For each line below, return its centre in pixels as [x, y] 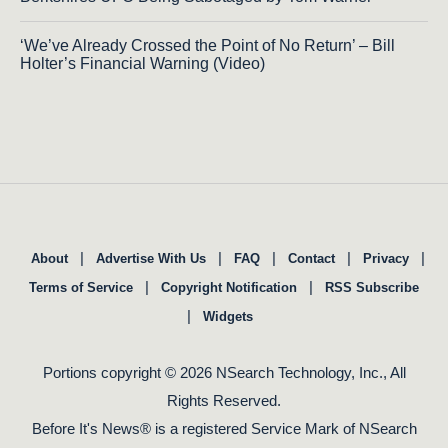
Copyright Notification [229, 287]
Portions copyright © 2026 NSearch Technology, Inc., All [224, 372]
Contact [311, 258]
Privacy [386, 258]
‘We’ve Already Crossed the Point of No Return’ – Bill [207, 45]
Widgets [228, 316]
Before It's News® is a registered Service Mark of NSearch [224, 428]
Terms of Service [81, 287]
